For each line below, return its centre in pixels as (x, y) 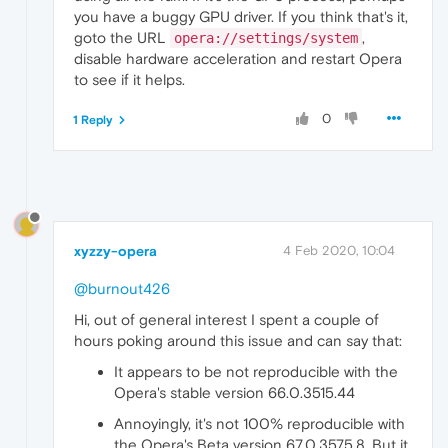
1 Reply (93, 119)
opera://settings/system (266, 37)
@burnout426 (122, 288)
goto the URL (122, 37)
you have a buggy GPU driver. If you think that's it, (241, 16)
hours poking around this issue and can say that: (238, 340)
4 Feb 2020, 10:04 (339, 250)
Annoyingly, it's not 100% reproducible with (259, 423)
